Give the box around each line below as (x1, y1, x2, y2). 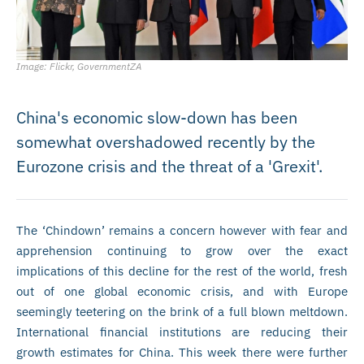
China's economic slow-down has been (16, 106, 297, 128)
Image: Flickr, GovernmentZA (16, 59, 141, 72)
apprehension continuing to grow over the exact (16, 242, 348, 258)
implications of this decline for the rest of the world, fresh (16, 262, 348, 279)
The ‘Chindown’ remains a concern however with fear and (16, 222, 348, 238)
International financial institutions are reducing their (16, 323, 348, 340)
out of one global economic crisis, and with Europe (16, 283, 348, 299)
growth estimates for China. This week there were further (16, 344, 348, 360)
